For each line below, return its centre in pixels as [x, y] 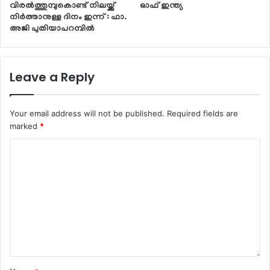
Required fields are [202, 113]
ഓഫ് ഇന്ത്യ [161, 6]
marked [25, 126]
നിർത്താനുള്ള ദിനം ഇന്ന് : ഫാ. [68, 17]
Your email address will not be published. [87, 113]
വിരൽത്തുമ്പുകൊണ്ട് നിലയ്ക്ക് [62, 6]
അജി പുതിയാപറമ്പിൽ [52, 29]
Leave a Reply [52, 77]
